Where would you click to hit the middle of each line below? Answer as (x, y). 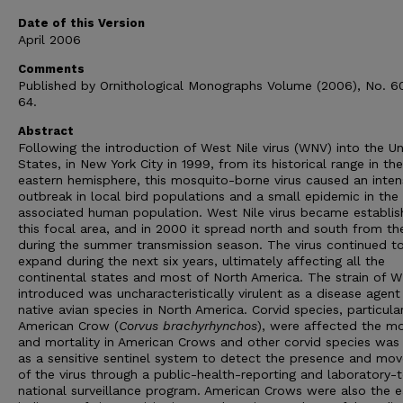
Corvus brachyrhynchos (188, 326)
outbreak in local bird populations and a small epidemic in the (208, 196)
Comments (51, 69)
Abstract (46, 131)
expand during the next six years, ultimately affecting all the (201, 261)
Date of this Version (81, 23)
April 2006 (49, 40)
